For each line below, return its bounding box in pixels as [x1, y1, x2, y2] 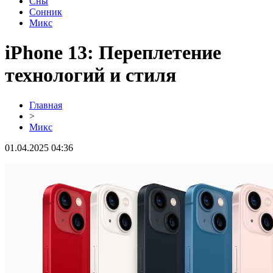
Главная [29, 99, 62, 110]
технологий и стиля [5, 64, 176, 87]
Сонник [29, 7, 62, 17]
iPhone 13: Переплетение [5, 41, 221, 64]
